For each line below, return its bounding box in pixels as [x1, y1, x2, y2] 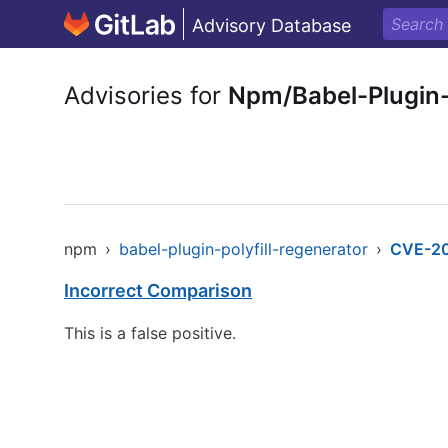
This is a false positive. [64, 323, 236, 343]
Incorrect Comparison [64, 280, 252, 301]
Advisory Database [192, 15, 351, 36]
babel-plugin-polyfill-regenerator [119, 239, 368, 259]
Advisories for [64, 81, 228, 110]
